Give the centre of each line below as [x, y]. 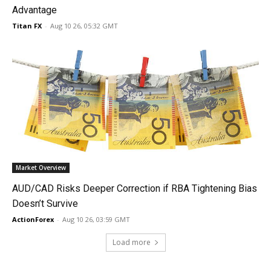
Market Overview [41, 168]
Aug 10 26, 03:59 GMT [96, 219]
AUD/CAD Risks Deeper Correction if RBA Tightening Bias [135, 188]
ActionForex [33, 219]
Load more [131, 242]
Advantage [34, 10]
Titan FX [27, 26]
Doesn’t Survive [45, 204]
